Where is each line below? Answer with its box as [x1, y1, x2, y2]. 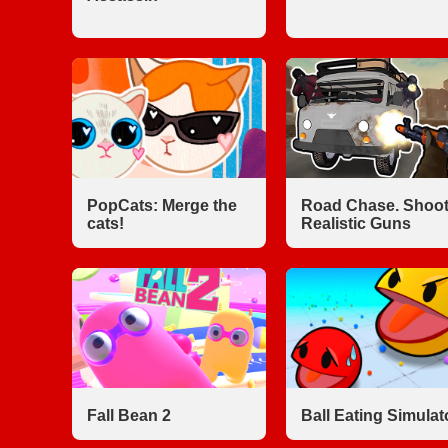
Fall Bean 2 [87, 407, 171, 424]
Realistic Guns [300, 215, 411, 232]
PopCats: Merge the [87, 197, 237, 214]
